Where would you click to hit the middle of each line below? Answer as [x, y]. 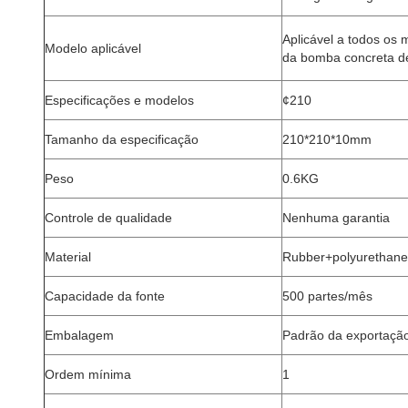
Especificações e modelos [119, 100]
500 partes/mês [327, 296]
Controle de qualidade [108, 218]
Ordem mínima [88, 374]
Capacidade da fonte [105, 296]
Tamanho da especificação [122, 139]
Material [68, 257]
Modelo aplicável [93, 48]
